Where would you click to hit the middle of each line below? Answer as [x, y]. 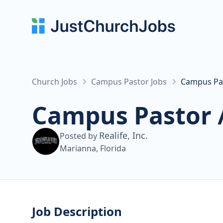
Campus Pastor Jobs [129, 82]
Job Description [77, 211]
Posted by [79, 136]
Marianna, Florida [93, 148]
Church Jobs [55, 82]
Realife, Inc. [123, 135]
